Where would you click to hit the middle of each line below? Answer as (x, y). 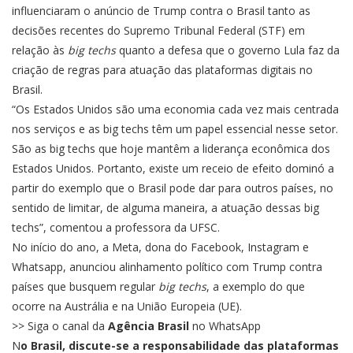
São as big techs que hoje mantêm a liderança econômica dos (171, 149)
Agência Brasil (150, 326)
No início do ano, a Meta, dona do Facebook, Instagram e (160, 247)
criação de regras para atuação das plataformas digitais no (162, 70)
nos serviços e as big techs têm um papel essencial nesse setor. (175, 129)
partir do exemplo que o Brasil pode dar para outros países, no (173, 188)
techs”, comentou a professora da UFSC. (116, 227)
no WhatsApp (227, 326)
